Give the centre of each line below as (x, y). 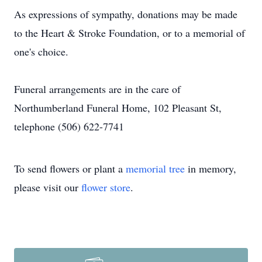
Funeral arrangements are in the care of (97, 89)
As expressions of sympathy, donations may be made (126, 14)
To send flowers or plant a (70, 168)
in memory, (211, 168)
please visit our (48, 187)
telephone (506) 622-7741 (69, 126)
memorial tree (155, 168)
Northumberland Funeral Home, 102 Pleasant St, (118, 108)
